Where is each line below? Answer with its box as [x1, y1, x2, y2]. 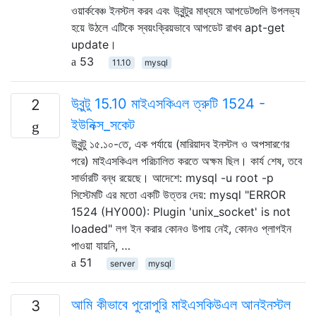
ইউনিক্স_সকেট [71, 116, 135, 133]
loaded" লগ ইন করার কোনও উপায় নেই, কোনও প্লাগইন [71, 221, 291, 236]
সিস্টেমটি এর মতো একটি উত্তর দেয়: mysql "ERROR [71, 187, 286, 202]
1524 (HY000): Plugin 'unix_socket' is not [71, 204, 291, 219]
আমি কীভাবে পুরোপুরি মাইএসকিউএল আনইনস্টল [71, 296, 291, 313]
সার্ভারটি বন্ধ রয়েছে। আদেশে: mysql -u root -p [71, 170, 274, 185]
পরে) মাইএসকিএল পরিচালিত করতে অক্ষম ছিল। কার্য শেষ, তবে [71, 153, 302, 168]
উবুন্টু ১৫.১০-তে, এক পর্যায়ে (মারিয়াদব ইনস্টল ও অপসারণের [71, 136, 289, 151]
